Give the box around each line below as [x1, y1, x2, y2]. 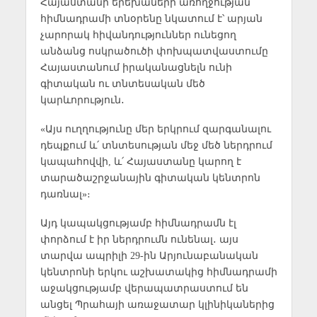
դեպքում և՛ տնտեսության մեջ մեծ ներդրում [40, 139, 272, 151]
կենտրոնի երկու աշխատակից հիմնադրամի [40, 266, 277, 278]
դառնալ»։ [40, 188, 91, 200]
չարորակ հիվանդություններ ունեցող [40, 29, 236, 41]
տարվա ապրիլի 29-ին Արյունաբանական [40, 250, 258, 262]
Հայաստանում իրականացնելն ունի [40, 62, 232, 74]
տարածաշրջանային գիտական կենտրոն [40, 172, 260, 184]
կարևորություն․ [40, 94, 125, 106]
